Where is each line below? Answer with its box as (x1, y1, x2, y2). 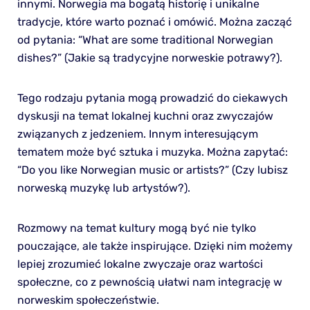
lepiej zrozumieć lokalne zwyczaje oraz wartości (17, 257, 263, 271)
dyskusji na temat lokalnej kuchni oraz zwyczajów (17, 109, 273, 122)
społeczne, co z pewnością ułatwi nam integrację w (17, 275, 282, 289)
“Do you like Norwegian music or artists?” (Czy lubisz (17, 163, 288, 176)
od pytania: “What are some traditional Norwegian (17, 33, 273, 46)
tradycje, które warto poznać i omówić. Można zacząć (17, 15, 292, 28)
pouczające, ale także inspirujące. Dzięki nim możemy (17, 239, 293, 253)
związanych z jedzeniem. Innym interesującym (17, 127, 258, 140)
